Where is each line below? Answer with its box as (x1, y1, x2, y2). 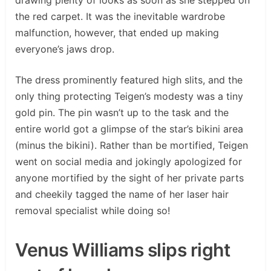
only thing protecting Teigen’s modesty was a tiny (15, 90, 243, 102)
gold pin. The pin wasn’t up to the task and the (15, 106, 229, 119)
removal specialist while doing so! (15, 204, 170, 217)
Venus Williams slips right (15, 238, 230, 261)
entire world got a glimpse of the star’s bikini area (15, 122, 243, 135)
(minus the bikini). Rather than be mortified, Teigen (15, 139, 248, 151)
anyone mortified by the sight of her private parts (15, 171, 244, 184)
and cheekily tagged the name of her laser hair (15, 188, 229, 200)
